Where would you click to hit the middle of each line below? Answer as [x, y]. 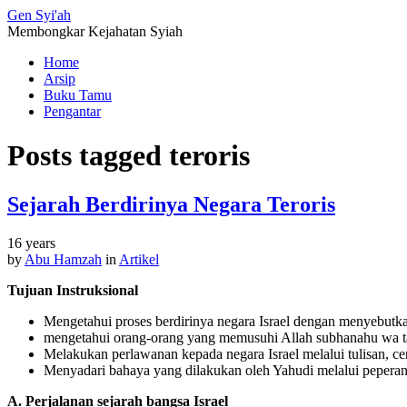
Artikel [139, 259]
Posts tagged [88, 156]
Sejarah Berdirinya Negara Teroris [171, 204]
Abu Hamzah [63, 259]
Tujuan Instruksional [73, 290]
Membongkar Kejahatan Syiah [95, 31]
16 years [31, 243]
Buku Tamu [78, 95]
